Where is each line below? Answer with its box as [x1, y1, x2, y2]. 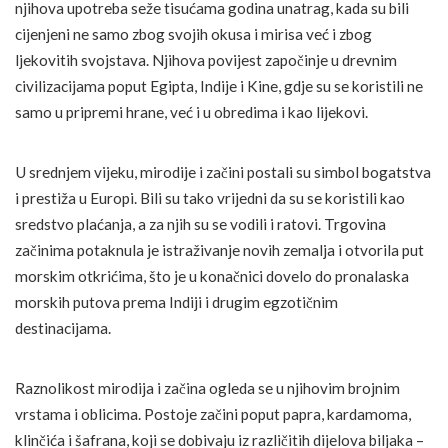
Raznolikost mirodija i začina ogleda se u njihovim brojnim [15, 378, 400, 397]
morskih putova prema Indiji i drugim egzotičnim [15, 292, 338, 311]
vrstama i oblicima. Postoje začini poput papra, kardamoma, [15, 404, 411, 423]
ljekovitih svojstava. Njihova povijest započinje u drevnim [15, 50, 397, 69]
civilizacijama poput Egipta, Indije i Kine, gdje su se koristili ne [15, 76, 423, 95]
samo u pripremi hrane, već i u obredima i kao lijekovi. [15, 102, 368, 121]
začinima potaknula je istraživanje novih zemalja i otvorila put [15, 240, 424, 259]
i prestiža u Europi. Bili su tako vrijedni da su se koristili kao [15, 188, 405, 207]
